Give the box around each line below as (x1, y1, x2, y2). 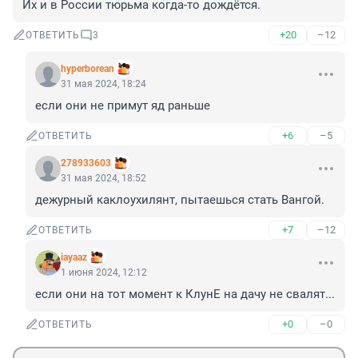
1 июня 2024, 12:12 (61, 267, 147, 279)
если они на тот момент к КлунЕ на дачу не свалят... (35, 287, 335, 302)
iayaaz (61, 252, 87, 264)
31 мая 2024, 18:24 (61, 78, 146, 90)
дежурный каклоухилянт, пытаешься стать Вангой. (35, 193, 324, 208)
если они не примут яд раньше (35, 98, 210, 113)
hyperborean (61, 63, 114, 75)
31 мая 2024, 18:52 (61, 173, 146, 185)
